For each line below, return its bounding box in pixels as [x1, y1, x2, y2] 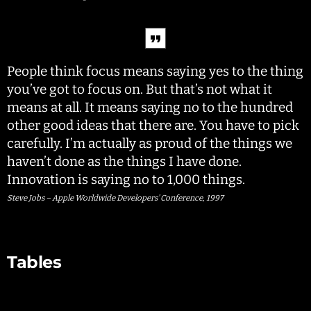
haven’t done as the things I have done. [7, 153, 242, 170]
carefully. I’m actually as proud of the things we [7, 135, 292, 152]
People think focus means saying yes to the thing [7, 63, 303, 80]
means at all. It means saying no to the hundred [7, 99, 293, 116]
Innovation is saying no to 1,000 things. [7, 171, 245, 188]
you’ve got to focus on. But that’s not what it [7, 81, 272, 98]
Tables [7, 252, 62, 273]
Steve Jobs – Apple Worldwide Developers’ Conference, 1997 [7, 193, 224, 203]
